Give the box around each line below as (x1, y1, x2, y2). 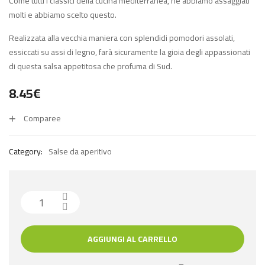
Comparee (24, 111, 61, 127)
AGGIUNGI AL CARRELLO (88, 231, 177, 247)
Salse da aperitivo (49, 144, 112, 160)
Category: (9, 144, 43, 160)
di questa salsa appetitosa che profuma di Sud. (9, 59, 172, 75)
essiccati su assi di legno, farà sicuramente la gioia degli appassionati (9, 44, 250, 60)
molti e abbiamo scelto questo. (9, 7, 117, 23)
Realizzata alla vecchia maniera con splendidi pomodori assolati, (9, 30, 235, 46)
